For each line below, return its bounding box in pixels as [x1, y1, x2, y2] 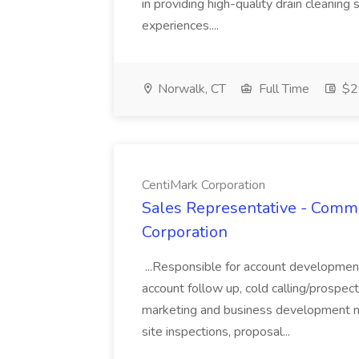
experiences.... [142, 17, 222, 34]
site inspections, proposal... [142, 323, 293, 341]
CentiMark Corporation [142, 176, 265, 194]
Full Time [256, 80, 309, 98]
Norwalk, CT [155, 80, 226, 98]
